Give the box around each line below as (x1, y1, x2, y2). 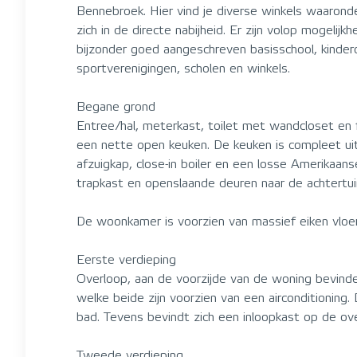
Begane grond (76, 99, 155, 114)
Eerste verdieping (76, 252, 176, 267)
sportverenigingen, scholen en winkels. (76, 61, 290, 76)
